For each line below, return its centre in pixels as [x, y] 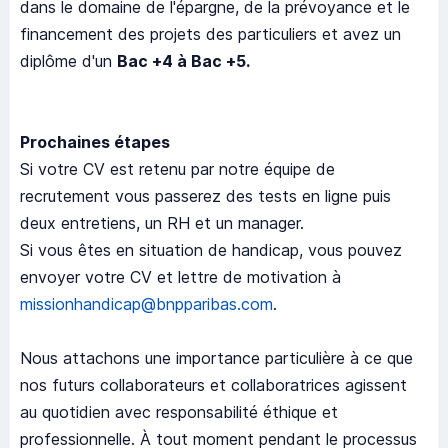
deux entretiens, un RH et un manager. [162, 223]
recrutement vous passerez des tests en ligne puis [205, 196]
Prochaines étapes [95, 142]
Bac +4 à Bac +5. [183, 61]
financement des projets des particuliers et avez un [210, 34]
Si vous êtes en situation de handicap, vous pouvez [211, 250]
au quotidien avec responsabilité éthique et [179, 412]
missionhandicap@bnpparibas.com [146, 304]
